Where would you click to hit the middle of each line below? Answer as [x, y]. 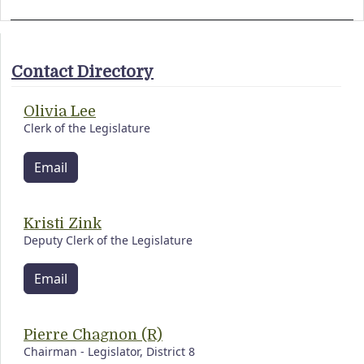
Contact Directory [82, 72]
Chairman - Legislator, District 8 [109, 352]
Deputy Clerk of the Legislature [108, 240]
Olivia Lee [60, 112]
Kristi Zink [63, 223]
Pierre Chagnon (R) [93, 335]
